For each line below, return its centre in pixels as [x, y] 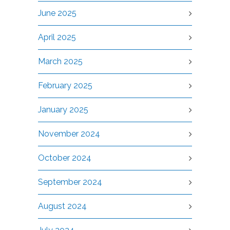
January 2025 [63, 110]
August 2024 [62, 206]
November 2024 [69, 134]
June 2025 [57, 13]
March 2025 [60, 61]
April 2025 [57, 37]
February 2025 [65, 85]
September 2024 [70, 182]
